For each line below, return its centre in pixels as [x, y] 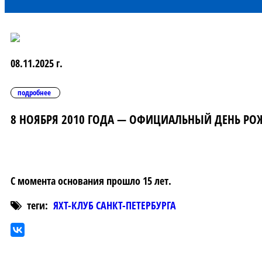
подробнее [34, 93]
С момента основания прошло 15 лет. [91, 181]
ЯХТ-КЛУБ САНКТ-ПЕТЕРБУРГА [115, 206]
